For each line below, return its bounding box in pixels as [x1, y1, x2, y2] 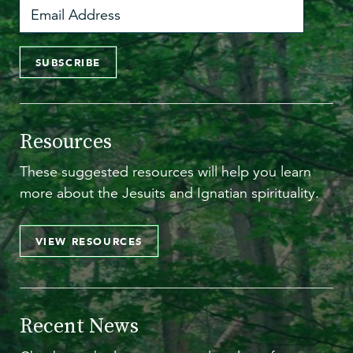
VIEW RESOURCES [35, 235, 143, 248]
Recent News [20, 311, 139, 340]
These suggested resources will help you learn [20, 163, 311, 181]
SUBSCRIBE [35, 56, 102, 69]
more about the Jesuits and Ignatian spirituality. [20, 184, 319, 203]
